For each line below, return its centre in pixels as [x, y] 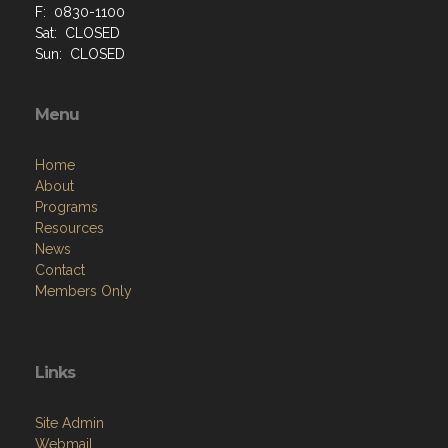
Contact [60, 270]
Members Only [83, 291]
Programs [66, 207]
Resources [69, 228]
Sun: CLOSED [80, 54]
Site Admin [69, 423]
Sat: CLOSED [77, 33]
